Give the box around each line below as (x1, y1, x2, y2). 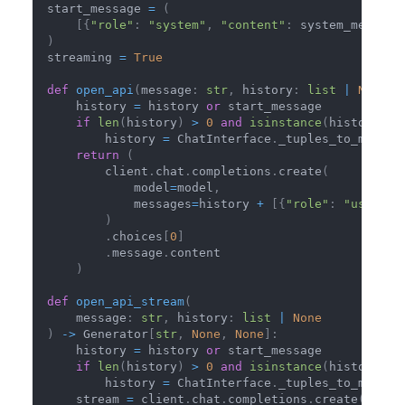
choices (112, 229, 163, 243)
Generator (76, 326, 148, 341)
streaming (47, 50, 119, 64)
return (76, 147, 119, 162)
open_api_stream (76, 294, 184, 308)
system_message (293, 17, 401, 32)
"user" (344, 196, 387, 211)
